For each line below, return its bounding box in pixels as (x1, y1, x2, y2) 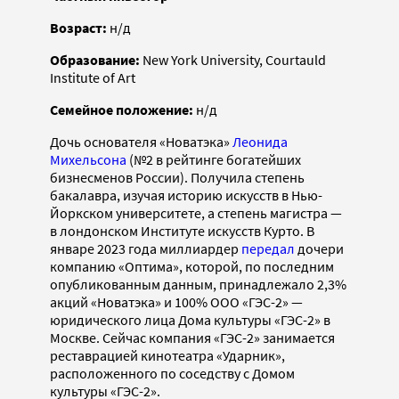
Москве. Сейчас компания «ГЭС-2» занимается (50, 329, 335, 347)
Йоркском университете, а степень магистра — (50, 204, 342, 223)
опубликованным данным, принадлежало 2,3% (50, 275, 346, 294)
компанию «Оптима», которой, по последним (50, 257, 334, 276)
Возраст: (50, 19, 110, 37)
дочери (295, 240, 344, 258)
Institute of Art (50, 69, 135, 87)
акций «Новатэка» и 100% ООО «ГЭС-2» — (50, 293, 303, 312)
